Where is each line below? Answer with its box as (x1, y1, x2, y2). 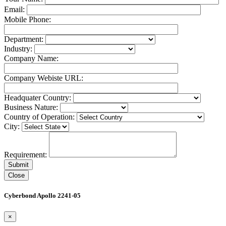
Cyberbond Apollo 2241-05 (4, 192, 81, 200)
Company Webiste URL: (4, 74, 83, 83)
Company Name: (4, 54, 59, 63)
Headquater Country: (4, 93, 73, 102)
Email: (4, 5, 27, 14)
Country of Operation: (4, 112, 77, 122)
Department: (4, 35, 45, 44)
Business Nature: (4, 103, 60, 112)
